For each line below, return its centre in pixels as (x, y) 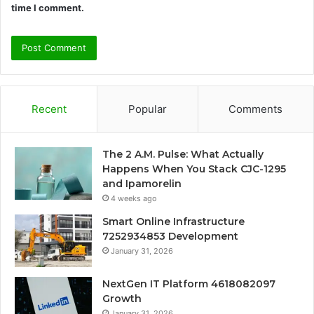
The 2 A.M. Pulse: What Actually (183, 154)
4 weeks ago (134, 198)
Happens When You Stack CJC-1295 (194, 169)
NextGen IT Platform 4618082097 (189, 284)
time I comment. (48, 7)
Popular (147, 109)
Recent (49, 109)
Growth (122, 298)
